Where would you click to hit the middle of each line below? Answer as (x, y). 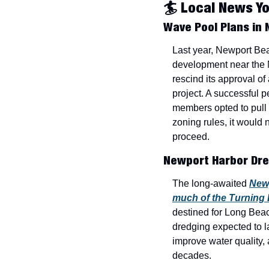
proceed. (191, 137)
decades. (192, 256)
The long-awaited (211, 184)
